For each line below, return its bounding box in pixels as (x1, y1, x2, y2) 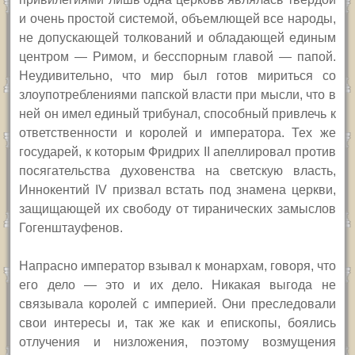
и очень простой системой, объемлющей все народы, (19, 12, 336, 26)
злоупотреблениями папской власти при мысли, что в (19, 88, 336, 102)
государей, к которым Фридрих (19, 145, 204, 159)
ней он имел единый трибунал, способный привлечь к (19, 107, 336, 121)
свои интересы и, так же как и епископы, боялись (19, 316, 336, 330)
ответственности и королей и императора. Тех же (19, 126, 336, 140)
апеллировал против (213, 145, 336, 159)
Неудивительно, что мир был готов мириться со (19, 69, 336, 83)
